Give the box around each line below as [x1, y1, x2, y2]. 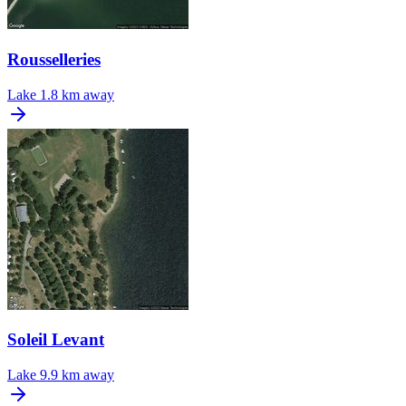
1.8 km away [40, 86, 114, 102]
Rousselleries [7, 49, 101, 69]
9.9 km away [40, 367, 114, 383]
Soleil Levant [7, 330, 104, 350]
